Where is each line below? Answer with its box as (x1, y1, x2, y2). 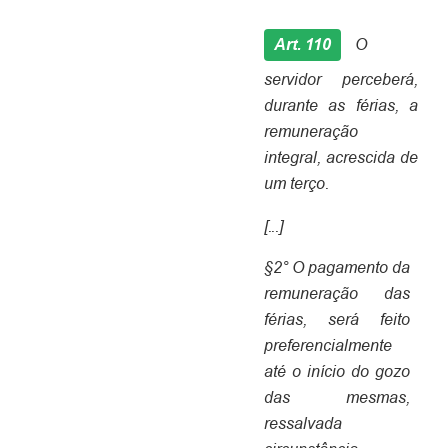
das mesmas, (263, 389, 411, 407)
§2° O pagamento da (263, 259, 411, 277)
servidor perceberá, (263, 71, 418, 89)
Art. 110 (273, 36, 331, 54)
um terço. (263, 175, 329, 193)
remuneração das (263, 285, 411, 303)
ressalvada (263, 415, 342, 433)
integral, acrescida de (263, 149, 418, 167)
